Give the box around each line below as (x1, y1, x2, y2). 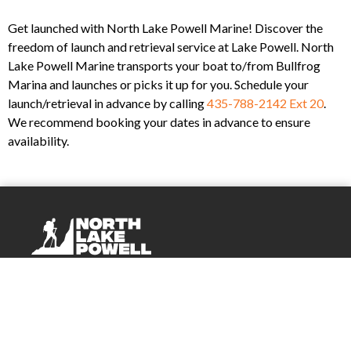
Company (31, 273, 98, 289)
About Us (31, 293, 83, 309)
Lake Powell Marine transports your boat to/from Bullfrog (8, 58, 320, 74)
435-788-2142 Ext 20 (207, 96, 324, 111)
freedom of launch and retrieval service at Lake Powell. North (8, 39, 334, 55)
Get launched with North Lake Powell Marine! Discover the (8, 20, 323, 36)
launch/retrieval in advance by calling (8, 96, 207, 111)
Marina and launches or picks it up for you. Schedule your (8, 77, 309, 92)
